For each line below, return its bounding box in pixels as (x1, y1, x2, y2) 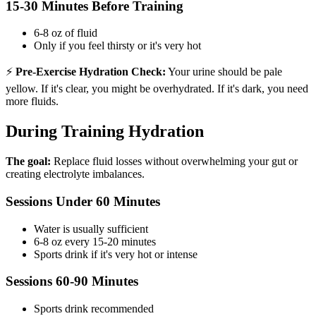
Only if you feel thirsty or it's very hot (34, 39, 201, 52)
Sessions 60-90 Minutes (6, 274, 138, 289)
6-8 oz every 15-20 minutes (34, 235, 156, 248)
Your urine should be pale (166, 66, 282, 78)
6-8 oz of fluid (34, 27, 97, 39)
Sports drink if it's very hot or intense (34, 248, 197, 260)
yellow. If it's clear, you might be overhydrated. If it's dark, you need (6, 83, 308, 95)
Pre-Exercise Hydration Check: (16, 66, 166, 78)
